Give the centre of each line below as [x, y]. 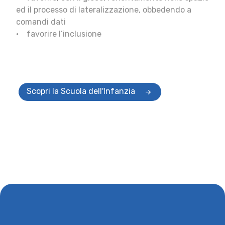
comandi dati [41, 22]
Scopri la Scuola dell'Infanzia [81, 91]
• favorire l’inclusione [59, 34]
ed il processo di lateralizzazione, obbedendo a [104, 10]
